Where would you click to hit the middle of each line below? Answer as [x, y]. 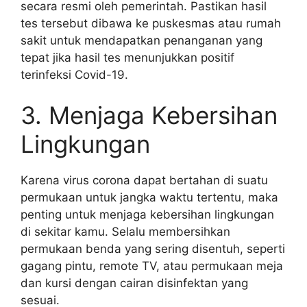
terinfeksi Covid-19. [74, 74]
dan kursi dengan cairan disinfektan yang [134, 283]
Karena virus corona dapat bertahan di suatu [144, 180]
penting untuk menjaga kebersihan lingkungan [147, 214]
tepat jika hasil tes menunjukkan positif [127, 57]
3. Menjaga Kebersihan [149, 115]
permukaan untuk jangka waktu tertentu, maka [149, 197]
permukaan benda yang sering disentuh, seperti [153, 249]
